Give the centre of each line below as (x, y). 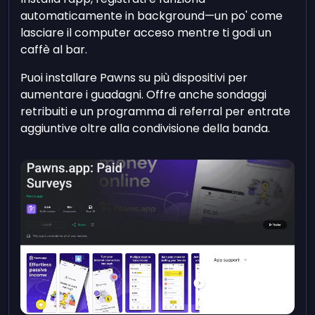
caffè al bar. (54, 49)
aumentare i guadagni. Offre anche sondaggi (144, 94)
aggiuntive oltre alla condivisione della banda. (146, 128)
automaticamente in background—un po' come (152, 15)
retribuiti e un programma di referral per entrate (156, 111)
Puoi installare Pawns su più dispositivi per (134, 77)
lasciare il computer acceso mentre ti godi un (146, 32)
